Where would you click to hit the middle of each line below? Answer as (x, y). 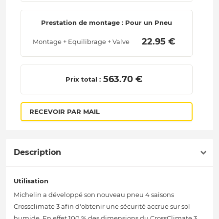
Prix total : (83, 79)
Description (37, 153)
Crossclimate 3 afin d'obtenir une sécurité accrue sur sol (102, 207)
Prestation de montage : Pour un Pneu (106, 23)
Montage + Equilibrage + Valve (81, 42)
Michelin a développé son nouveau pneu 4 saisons (94, 195)
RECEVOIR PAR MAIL (64, 112)
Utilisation (31, 181)
